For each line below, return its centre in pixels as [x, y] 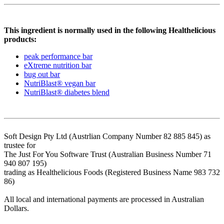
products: [20, 39]
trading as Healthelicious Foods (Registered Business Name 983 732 [112, 172]
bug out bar [42, 74]
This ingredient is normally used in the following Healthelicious [110, 30]
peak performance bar [58, 56]
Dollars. [16, 208]
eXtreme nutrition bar [58, 65]
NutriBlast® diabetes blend [67, 92]
